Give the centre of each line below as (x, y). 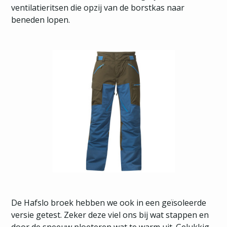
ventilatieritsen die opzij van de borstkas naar (98, 8)
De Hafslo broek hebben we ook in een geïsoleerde (109, 203)
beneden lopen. (41, 20)
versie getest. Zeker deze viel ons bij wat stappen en (110, 215)
